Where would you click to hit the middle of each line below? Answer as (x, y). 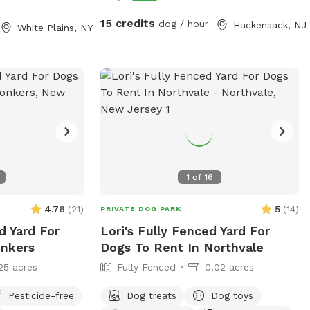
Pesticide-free (42, 295)
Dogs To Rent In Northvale (182, 247)
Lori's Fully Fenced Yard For (185, 230)
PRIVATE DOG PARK (140, 208)
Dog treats (151, 295)
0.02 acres (229, 267)
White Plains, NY (55, 27)
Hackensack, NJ (270, 25)
